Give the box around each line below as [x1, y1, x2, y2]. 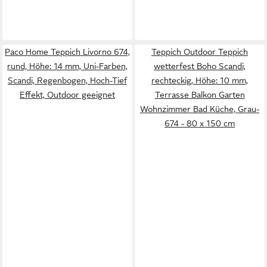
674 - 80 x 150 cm [164, 119, 235, 128]
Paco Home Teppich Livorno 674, [5, 47, 130, 57]
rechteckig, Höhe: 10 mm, [151, 76, 248, 85]
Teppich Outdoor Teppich [151, 47, 248, 57]
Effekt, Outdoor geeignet [20, 90, 115, 100]
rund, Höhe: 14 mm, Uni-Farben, [7, 61, 128, 71]
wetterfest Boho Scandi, [154, 61, 246, 71]
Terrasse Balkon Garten [154, 90, 245, 100]
